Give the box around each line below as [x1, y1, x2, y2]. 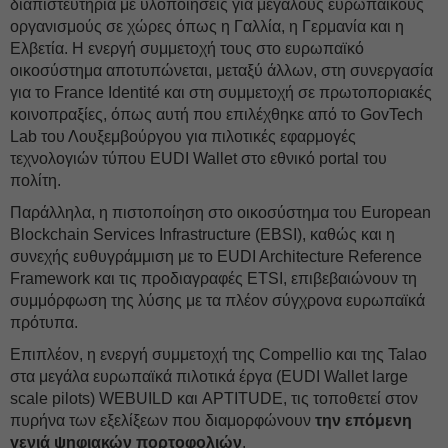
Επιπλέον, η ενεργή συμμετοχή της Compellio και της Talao [10, 346, 427, 363]
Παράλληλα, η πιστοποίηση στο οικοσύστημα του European [10, 204, 431, 221]
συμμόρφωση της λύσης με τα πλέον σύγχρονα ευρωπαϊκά [10, 292, 425, 309]
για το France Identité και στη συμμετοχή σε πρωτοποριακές [10, 84, 432, 101]
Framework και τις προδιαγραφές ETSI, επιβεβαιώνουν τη [10, 270, 417, 287]
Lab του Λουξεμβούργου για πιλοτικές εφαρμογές [10, 128, 356, 145]
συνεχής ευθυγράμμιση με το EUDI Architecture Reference [10, 248, 422, 265]
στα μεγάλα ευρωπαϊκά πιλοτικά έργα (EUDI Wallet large [10, 368, 408, 385]
